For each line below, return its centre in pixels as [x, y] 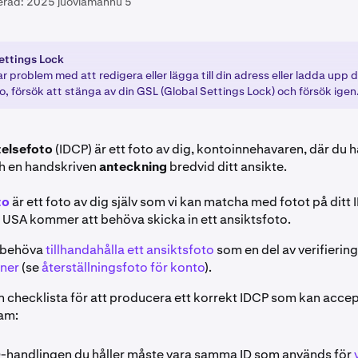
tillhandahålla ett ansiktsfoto [130, 250]
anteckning [133, 167]
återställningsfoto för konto [123, 267]
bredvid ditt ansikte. [227, 167]
